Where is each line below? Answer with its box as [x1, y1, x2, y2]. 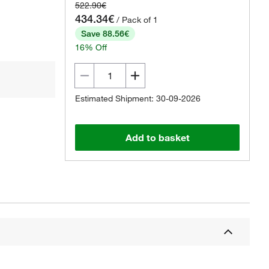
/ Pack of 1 [116, 14, 158, 25]
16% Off [75, 42, 107, 53]
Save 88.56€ [81, 28, 129, 39]
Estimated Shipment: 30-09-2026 [75, 93, 201, 104]
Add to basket [125, 131, 190, 144]
